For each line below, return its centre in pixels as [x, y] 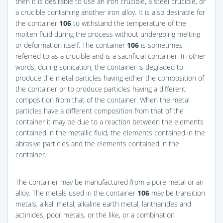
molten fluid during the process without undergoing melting [108, 34]
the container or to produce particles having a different [101, 89]
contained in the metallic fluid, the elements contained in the [110, 132]
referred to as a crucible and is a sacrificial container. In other [111, 56]
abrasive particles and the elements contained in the [97, 143]
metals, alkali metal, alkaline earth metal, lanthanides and [103, 204]
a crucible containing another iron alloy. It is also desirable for [110, 12]
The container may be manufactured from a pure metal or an [110, 182]
